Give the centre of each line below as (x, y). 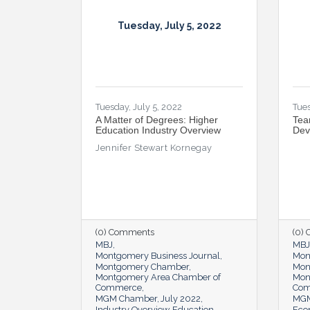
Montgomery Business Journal (158, 255)
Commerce (119, 287)
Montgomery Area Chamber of (158, 277)
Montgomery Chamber (142, 266)
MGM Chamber (126, 298)
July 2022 (181, 298)
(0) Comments (125, 232)
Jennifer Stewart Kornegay (154, 147)
